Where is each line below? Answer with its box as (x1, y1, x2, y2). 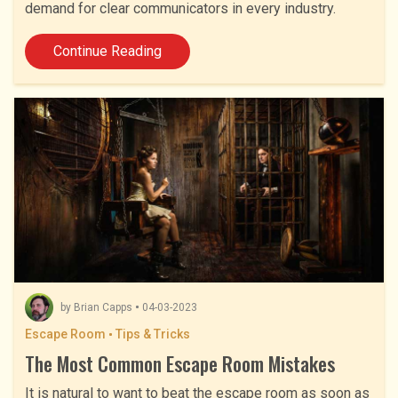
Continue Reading (53, 42, 162, 60)
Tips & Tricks (115, 326, 190, 341)
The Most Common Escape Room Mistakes (25, 348, 335, 378)
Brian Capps (74, 300, 132, 314)
